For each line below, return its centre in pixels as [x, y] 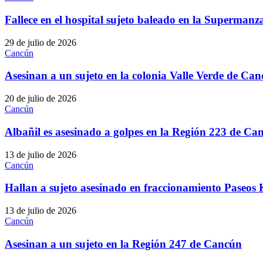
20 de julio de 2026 [41, 99]
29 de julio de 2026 [41, 42]
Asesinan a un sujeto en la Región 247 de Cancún [123, 244]
